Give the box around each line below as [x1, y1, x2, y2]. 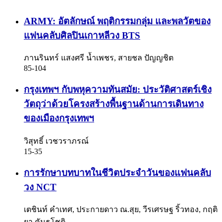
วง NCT [24, 181, 56, 192]
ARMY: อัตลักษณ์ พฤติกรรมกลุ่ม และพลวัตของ [24, 15, 211, 26]
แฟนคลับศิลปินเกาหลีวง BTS [24, 30, 140, 41]
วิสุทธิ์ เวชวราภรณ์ [24, 136, 89, 145]
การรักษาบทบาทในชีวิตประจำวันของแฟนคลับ [24, 167, 211, 178]
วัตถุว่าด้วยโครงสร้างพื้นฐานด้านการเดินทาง [24, 99, 204, 110]
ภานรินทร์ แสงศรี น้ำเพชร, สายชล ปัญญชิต [24, 54, 173, 62]
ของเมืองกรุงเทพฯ [24, 113, 94, 124]
